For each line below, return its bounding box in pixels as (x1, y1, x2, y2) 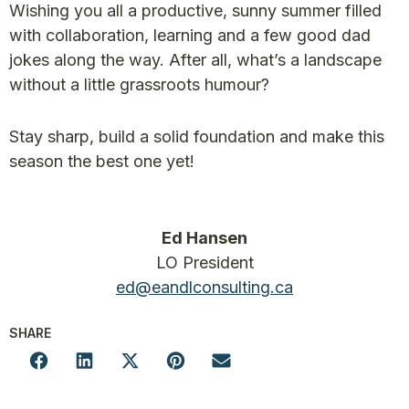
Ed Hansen (162, 228, 247, 247)
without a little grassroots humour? (9, 75, 269, 94)
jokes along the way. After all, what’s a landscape (9, 50, 382, 69)
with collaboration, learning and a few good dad (9, 26, 371, 45)
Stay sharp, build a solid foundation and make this (9, 127, 384, 146)
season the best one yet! (9, 152, 194, 171)
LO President (155, 253, 254, 272)
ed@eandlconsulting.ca (116, 278, 293, 297)
